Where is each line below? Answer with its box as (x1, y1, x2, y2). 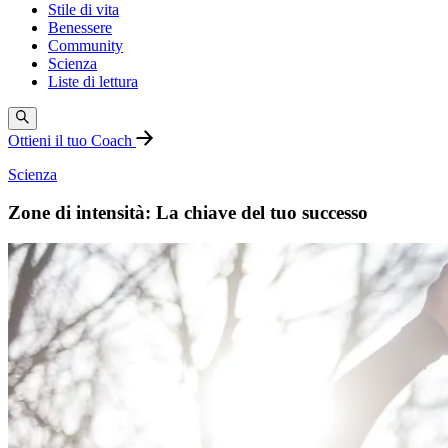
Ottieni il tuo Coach (8, 131, 136, 149)
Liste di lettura (48, 73, 138, 91)
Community (48, 37, 123, 55)
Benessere (48, 19, 112, 37)
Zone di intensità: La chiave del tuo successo (8, 202, 368, 224)
